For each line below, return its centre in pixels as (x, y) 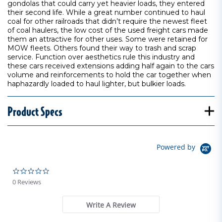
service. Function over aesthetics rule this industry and (101, 57)
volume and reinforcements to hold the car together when (109, 75)
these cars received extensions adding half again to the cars (111, 66)
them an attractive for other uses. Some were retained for (108, 39)
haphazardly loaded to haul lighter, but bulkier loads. (97, 84)
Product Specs (35, 111)
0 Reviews (27, 182)
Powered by (177, 147)
